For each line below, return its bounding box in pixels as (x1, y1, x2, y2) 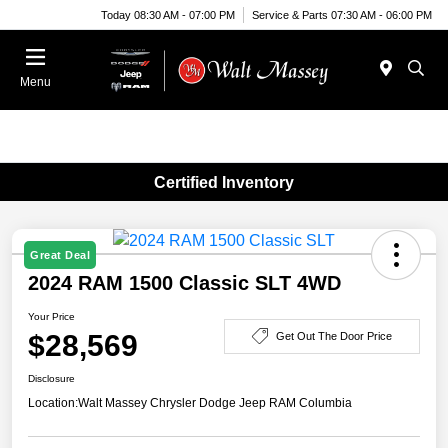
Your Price (28, 311, 75, 323)
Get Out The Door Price (276, 329, 392, 342)
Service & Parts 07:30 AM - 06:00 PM (252, 8, 432, 21)
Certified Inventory (154, 173, 294, 191)
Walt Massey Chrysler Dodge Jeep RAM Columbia (78, 396, 352, 411)
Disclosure (28, 373, 75, 385)
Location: (28, 396, 78, 411)
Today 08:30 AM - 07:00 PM (101, 8, 235, 21)
